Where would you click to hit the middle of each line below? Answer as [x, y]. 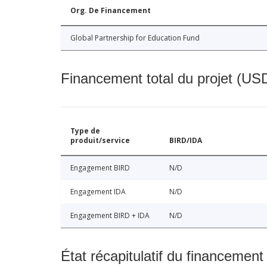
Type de [85, 131]
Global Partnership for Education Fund [135, 38]
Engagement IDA [98, 192]
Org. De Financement [111, 11]
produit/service [100, 141]
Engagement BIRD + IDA [110, 216]
